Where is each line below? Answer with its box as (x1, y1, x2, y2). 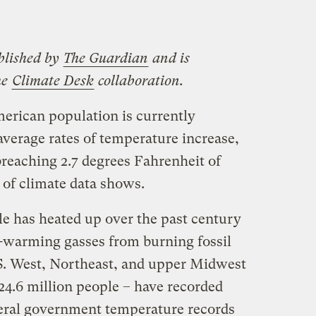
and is (148, 49, 190, 66)
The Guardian (63, 49, 148, 66)
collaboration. (97, 72, 183, 89)
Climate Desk (11, 72, 94, 89)
